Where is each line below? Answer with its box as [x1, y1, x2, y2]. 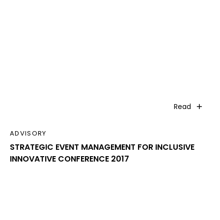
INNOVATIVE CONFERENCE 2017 [10, 153, 129, 165]
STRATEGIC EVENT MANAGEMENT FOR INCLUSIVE [10, 141, 194, 153]
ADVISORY [10, 128, 47, 138]
